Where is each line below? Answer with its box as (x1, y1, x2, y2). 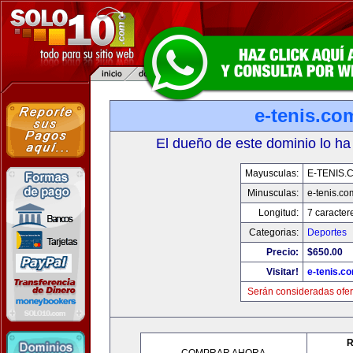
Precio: (266, 247, 299, 258)
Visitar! (266, 266, 299, 277)
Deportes (307, 227, 347, 238)
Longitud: (258, 207, 299, 218)
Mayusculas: (244, 168, 299, 179)
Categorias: (248, 227, 299, 238)
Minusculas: (247, 188, 299, 199)
